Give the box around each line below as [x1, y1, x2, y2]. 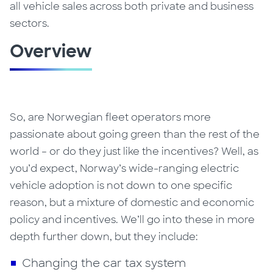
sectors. [10, 17, 50, 30]
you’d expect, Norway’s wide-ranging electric [10, 162, 239, 175]
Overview [10, 40, 93, 63]
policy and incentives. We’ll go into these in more [10, 213, 255, 227]
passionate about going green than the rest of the [10, 128, 260, 141]
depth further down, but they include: [10, 230, 199, 244]
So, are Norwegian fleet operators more [10, 111, 211, 124]
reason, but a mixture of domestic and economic [10, 196, 255, 210]
